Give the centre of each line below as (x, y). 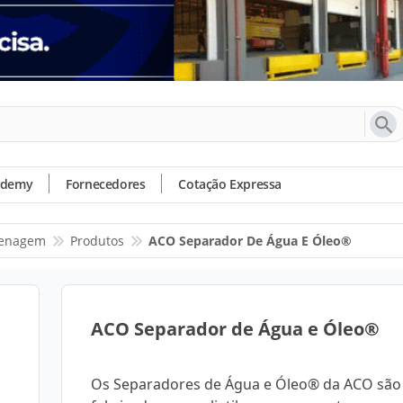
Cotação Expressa (230, 184)
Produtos (97, 241)
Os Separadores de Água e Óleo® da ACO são (246, 384)
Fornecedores (106, 184)
